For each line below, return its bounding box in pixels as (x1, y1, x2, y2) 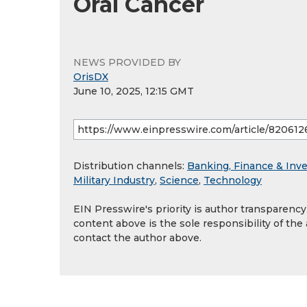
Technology (204, 174, 262, 187)
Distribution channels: (73, 160, 187, 173)
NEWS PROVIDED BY (73, 56, 181, 69)
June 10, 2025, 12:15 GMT (73, 85, 194, 98)
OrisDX (73, 71, 108, 84)
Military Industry (73, 174, 155, 187)
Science (160, 174, 199, 187)
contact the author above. (73, 232, 201, 245)
